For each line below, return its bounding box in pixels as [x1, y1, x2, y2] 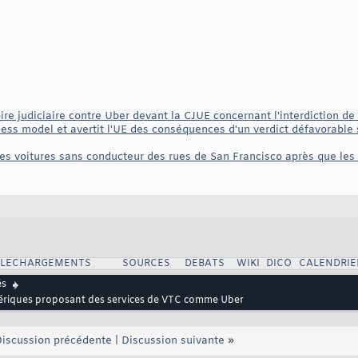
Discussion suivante [121, 334, 225, 348]
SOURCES [121, 257, 170, 271]
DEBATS [184, 257, 225, 271]
